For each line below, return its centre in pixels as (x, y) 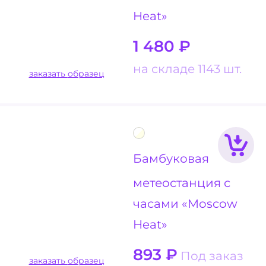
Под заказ (212, 255)
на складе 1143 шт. (187, 68)
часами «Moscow (185, 203)
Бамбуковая (171, 159)
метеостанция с (182, 182)
